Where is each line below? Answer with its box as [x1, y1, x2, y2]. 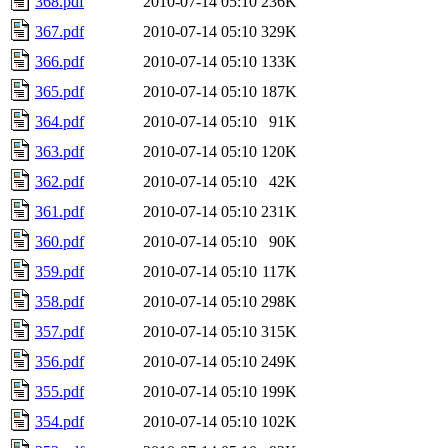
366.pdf [35, 52, 84, 70]
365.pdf [35, 82, 84, 100]
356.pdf [35, 352, 84, 370]
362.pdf [35, 172, 84, 190]
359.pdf [35, 262, 84, 280]
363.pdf [35, 142, 84, 160]
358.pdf [35, 292, 84, 310]
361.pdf [35, 202, 84, 220]
